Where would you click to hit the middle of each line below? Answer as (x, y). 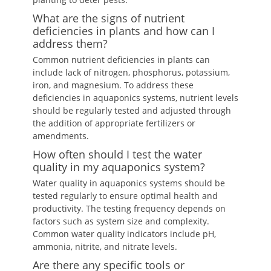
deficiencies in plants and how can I (124, 31)
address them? (70, 44)
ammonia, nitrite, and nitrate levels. (105, 247)
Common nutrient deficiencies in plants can (121, 60)
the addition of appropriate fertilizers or (114, 123)
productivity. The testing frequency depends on (129, 208)
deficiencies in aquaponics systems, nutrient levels (135, 98)
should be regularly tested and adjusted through (132, 110)
